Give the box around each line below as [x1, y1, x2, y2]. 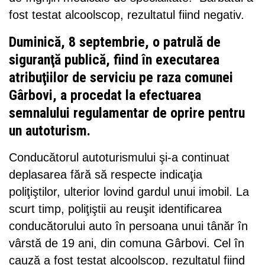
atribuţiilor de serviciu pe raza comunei [9, 69, 233, 86]
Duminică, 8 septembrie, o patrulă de [9, 33, 221, 50]
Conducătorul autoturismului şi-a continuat [9, 150, 230, 164]
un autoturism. [9, 122, 91, 139]
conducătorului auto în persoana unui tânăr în [9, 219, 248, 232]
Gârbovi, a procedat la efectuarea [9, 86, 201, 104]
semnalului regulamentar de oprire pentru [9, 104, 245, 121]
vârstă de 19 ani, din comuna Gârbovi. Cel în [9, 236, 244, 250]
